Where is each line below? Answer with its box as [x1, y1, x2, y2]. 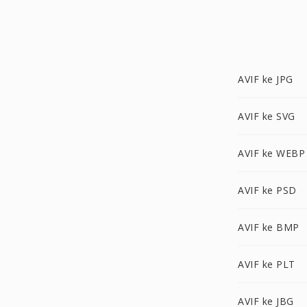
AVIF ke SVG [238, 110, 295, 123]
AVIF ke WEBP [238, 147, 305, 160]
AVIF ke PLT [238, 258, 295, 271]
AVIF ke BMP [238, 221, 299, 234]
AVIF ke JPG [238, 73, 293, 86]
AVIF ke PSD [238, 184, 297, 197]
